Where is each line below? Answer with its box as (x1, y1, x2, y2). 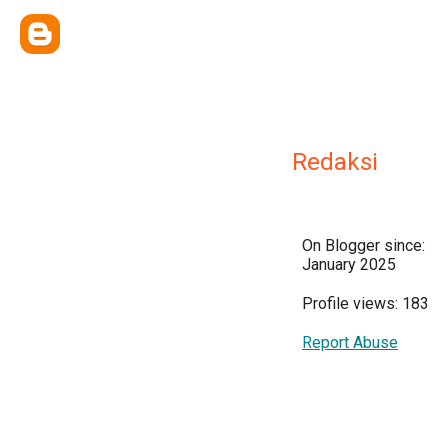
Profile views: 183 (302, 294, 429, 313)
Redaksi (292, 148, 378, 176)
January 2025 (302, 255, 396, 274)
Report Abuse (302, 333, 398, 352)
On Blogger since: (302, 236, 425, 255)
